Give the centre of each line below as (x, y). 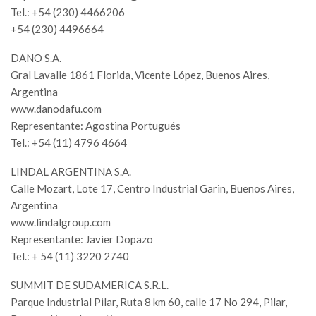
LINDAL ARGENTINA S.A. (71, 172)
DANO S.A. (36, 58)
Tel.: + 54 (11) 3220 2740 (70, 256)
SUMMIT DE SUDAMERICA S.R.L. (90, 285)
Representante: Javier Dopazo (82, 239)
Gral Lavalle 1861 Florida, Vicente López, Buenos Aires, (140, 75)
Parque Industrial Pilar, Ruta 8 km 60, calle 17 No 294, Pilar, (149, 302)
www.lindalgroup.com (61, 223)
